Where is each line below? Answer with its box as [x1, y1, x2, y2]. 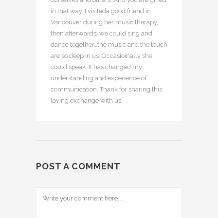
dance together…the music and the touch [51, 41, 167, 49]
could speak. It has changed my [51, 63, 142, 71]
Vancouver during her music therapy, [51, 18, 158, 26]
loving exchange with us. [51, 97, 123, 105]
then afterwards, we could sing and [51, 30, 152, 37]
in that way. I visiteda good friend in [51, 7, 151, 15]
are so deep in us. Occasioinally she [51, 52, 152, 60]
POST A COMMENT [36, 161, 121, 172]
